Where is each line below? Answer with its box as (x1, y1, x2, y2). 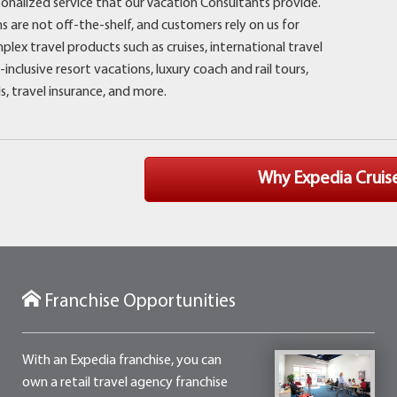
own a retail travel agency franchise (21, 376, 228, 391)
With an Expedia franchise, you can (21, 354, 222, 369)
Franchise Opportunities (40, 292, 236, 312)
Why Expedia (258, 170, 355, 189)
